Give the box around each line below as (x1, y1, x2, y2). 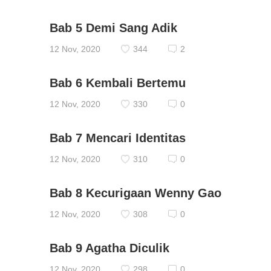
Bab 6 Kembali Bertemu (50, 76, 186, 90)
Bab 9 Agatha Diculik (50, 241, 169, 255)
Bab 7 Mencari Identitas (50, 131, 186, 145)
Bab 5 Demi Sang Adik (50, 21, 177, 34)
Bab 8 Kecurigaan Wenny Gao (50, 186, 221, 200)
